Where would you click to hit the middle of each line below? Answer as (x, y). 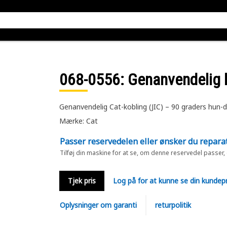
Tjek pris (82, 181)
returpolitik (173, 205)
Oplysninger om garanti (98, 205)
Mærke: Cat (78, 121)
